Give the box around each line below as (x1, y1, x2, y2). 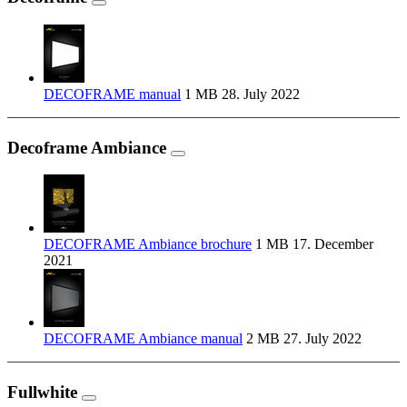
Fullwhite (7, 382, 82, 402)
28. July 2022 (218, 85, 300, 102)
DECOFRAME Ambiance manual (44, 331, 243, 347)
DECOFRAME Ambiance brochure (44, 236, 252, 253)
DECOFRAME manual (44, 85, 181, 102)
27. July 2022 (280, 331, 362, 347)
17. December (289, 236, 373, 253)
